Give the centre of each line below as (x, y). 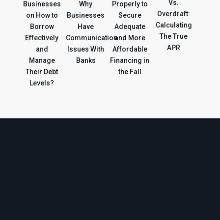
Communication (92, 38)
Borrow (42, 27)
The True (174, 37)
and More (130, 38)
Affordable (130, 49)
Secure (130, 15)
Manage (42, 61)
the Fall (130, 72)
